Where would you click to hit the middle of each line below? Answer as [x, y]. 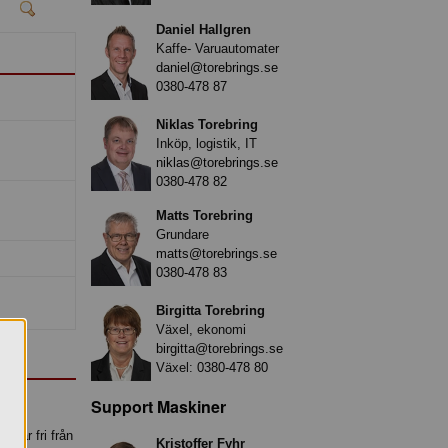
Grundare [182, 234]
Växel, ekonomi [201, 329]
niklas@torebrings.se [217, 162]
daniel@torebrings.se [217, 67]
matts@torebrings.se [216, 253]
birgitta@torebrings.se [219, 348]
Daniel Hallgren [203, 29]
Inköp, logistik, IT [206, 143]
